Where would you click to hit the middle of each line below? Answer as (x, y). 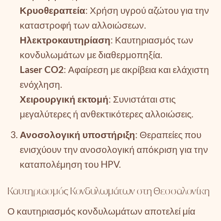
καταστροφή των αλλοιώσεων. (83, 25)
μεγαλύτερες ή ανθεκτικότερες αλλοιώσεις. (106, 114)
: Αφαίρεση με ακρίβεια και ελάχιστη (136, 70)
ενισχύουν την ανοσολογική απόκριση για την (114, 149)
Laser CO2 (41, 70)
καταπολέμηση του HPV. (70, 164)
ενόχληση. (41, 84)
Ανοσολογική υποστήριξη (77, 134)
